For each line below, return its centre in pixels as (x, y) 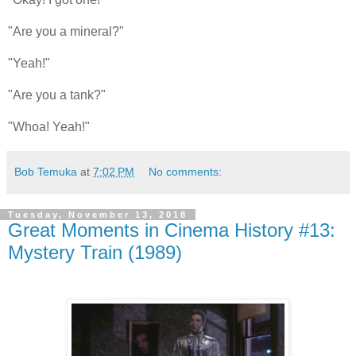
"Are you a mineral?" (66, 31)
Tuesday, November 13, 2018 (98, 215)
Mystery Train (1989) (95, 252)
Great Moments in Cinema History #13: (172, 230)
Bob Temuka (46, 172)
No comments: (186, 172)
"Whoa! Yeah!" (49, 127)
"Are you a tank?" (57, 95)
